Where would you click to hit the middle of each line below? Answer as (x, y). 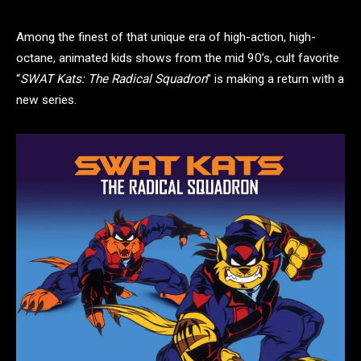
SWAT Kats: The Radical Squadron (114, 79)
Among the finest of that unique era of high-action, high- (166, 37)
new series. (46, 100)
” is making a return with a (276, 79)
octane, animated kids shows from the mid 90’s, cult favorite (178, 58)
